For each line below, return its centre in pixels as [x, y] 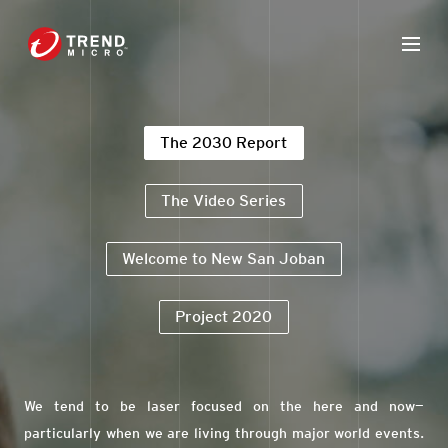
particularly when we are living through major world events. [224, 433]
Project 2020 [223, 316]
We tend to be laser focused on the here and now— [224, 406]
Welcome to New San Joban [223, 258]
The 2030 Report [223, 142]
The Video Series [223, 200]
